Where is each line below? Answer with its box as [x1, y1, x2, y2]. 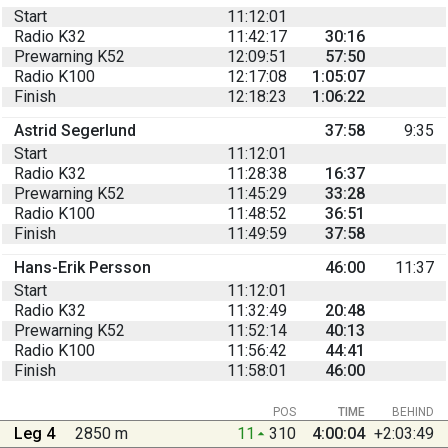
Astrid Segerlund [14, 120, 136, 140]
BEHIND [392, 404, 434, 419]
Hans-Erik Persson [14, 257, 151, 277]
